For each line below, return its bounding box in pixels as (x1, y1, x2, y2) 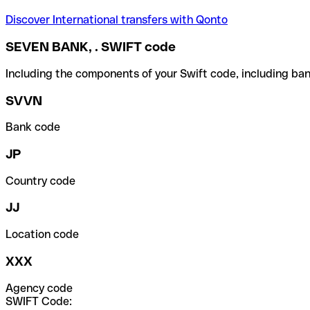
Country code (6, 174, 75, 188)
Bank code (6, 120, 60, 134)
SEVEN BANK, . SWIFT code (6, 39, 176, 55)
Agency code (6, 281, 73, 295)
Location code (6, 228, 79, 241)
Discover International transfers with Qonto (6, 13, 228, 27)
